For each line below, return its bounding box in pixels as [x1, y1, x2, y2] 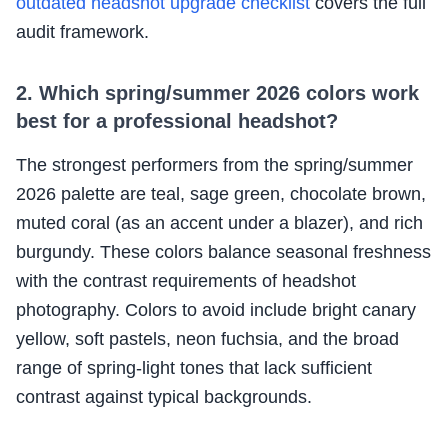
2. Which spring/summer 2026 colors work [16, 82, 419, 105]
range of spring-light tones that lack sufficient [16, 358, 372, 379]
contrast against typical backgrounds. [16, 387, 312, 408]
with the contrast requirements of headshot [16, 271, 356, 292]
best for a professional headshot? [16, 110, 338, 133]
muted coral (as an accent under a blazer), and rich [16, 213, 423, 234]
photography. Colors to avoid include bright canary [16, 300, 416, 321]
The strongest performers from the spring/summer [16, 155, 413, 176]
